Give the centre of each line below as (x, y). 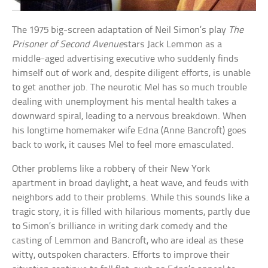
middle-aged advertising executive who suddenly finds (126, 59)
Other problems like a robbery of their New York (111, 169)
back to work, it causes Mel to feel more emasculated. (123, 145)
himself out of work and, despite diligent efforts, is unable (132, 74)
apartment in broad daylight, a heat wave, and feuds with (131, 184)
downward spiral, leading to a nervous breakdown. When (130, 117)
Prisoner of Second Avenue (68, 45)
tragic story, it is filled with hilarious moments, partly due (131, 212)
